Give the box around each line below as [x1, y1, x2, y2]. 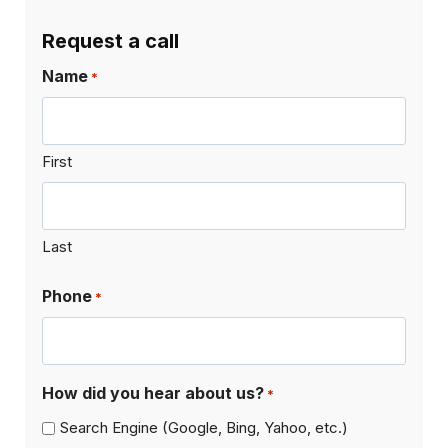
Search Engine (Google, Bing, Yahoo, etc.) [60, 418, 348, 438]
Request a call [42, 28, 179, 53]
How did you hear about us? [42, 382, 264, 403]
